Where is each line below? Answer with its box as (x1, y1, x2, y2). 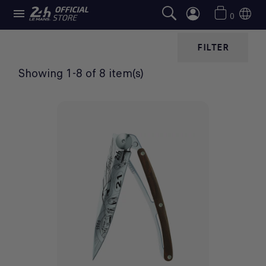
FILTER (197, 40, 229, 53)
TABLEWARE (95, 8, 171, 24)
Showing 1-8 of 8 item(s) (18, 65, 144, 81)
